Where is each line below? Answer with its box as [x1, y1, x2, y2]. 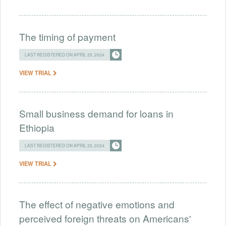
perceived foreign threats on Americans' [19, 211, 191, 225]
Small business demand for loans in [19, 106, 174, 120]
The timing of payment [19, 29, 116, 43]
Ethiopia [19, 120, 54, 134]
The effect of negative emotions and [19, 197, 175, 211]
